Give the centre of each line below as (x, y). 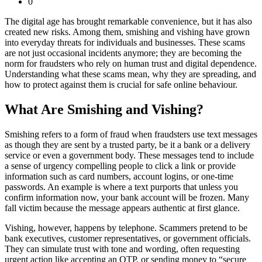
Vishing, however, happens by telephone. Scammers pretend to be (126, 228)
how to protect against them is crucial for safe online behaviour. (121, 85)
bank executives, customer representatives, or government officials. (128, 239)
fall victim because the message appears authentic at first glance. (122, 208)
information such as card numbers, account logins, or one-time (119, 177)
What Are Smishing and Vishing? (104, 110)
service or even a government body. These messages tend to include (129, 156)
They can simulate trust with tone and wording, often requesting (122, 249)
